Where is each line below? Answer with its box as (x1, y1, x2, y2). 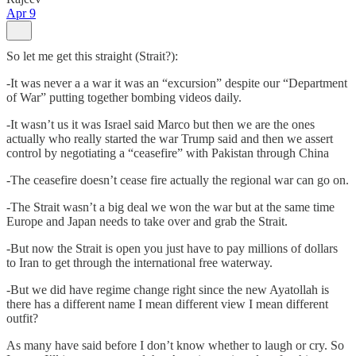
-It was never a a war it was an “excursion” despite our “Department (6, 75, 347, 90)
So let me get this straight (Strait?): (6, 48, 178, 63)
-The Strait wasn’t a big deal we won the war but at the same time (6, 199, 335, 214)
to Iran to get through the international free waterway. (6, 255, 273, 269)
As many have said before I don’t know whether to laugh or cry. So (6, 338, 344, 352)
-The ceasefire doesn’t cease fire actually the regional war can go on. (6, 172, 349, 187)
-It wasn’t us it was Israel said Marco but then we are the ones (6, 117, 315, 131)
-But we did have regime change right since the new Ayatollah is (6, 282, 329, 296)
